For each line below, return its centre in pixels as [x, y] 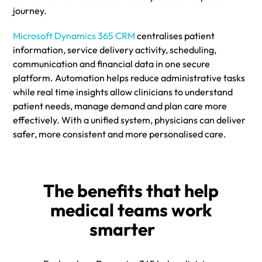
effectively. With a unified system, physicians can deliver [130, 120]
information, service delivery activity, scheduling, [115, 49]
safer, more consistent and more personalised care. [121, 134]
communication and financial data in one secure [112, 63]
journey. [31, 10]
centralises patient [175, 35]
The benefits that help [131, 191]
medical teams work [131, 210]
